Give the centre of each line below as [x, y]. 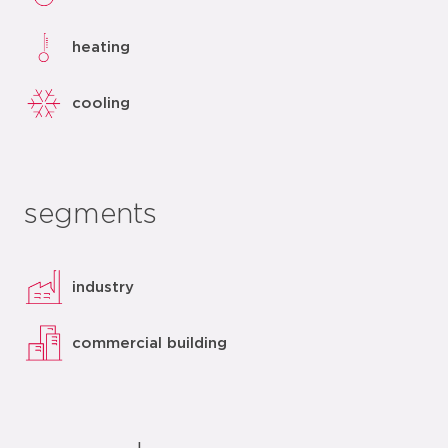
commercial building [149, 343]
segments [90, 215]
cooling [101, 103]
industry [103, 287]
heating [101, 47]
